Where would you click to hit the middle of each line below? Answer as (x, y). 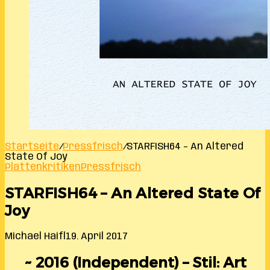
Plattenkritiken (43, 167)
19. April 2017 (97, 236)
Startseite (32, 147)
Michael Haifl (35, 236)
